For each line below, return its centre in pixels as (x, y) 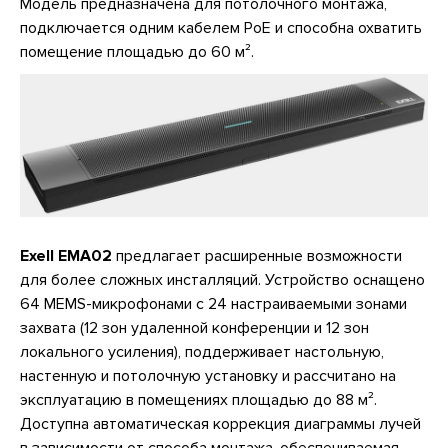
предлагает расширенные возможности (257, 255)
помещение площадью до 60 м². (137, 51)
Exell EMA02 (66, 255)
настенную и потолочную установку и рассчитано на (208, 375)
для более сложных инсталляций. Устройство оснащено (222, 279)
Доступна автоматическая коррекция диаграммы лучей (220, 423)
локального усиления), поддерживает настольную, (202, 351)
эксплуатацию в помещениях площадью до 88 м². (198, 399)
